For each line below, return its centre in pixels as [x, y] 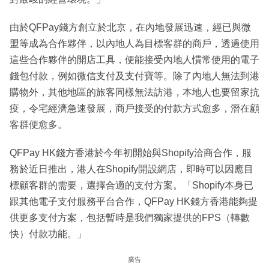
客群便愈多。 [38, 125]
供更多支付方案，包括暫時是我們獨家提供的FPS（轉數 [130, 218]
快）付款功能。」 [48, 234]
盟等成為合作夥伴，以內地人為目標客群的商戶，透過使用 [134, 44]
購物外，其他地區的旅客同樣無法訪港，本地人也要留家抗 [134, 92]
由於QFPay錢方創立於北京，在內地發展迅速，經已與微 [130, 28]
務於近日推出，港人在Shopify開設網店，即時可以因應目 [131, 169]
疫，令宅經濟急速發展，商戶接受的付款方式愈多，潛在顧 [134, 109]
